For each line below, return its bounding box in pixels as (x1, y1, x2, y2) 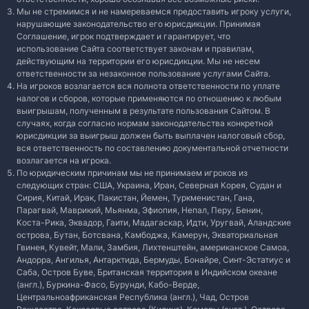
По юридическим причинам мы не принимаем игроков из (17, 168, 248, 178)
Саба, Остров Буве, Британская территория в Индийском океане (17, 267, 277, 277)
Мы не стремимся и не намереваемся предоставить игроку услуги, (17, 6, 291, 17)
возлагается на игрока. (17, 155, 111, 166)
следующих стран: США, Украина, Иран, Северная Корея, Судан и (17, 180, 281, 190)
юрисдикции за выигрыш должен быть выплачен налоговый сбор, (17, 130, 285, 141)
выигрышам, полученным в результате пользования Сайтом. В (17, 106, 270, 116)
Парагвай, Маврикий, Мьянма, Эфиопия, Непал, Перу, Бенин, (17, 205, 263, 215)
